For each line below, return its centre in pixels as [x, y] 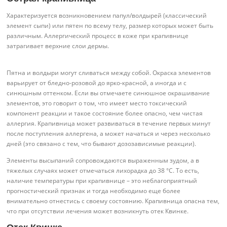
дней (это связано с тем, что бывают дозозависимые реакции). [102, 143]
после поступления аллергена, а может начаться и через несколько [109, 133]
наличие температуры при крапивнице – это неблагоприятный [102, 180]
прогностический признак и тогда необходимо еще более [94, 191]
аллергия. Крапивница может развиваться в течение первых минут [109, 123]
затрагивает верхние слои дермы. [58, 46]
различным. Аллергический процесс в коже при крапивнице [98, 35]
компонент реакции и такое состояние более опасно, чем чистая [105, 113]
